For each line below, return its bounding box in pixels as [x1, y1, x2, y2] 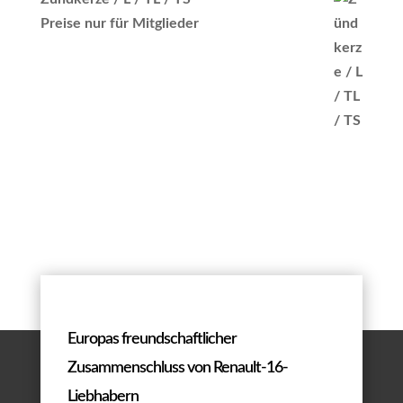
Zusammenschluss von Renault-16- [67, 359, 288, 376]
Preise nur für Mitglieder [40, 15, 199, 31]
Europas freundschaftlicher [67, 330, 237, 347]
